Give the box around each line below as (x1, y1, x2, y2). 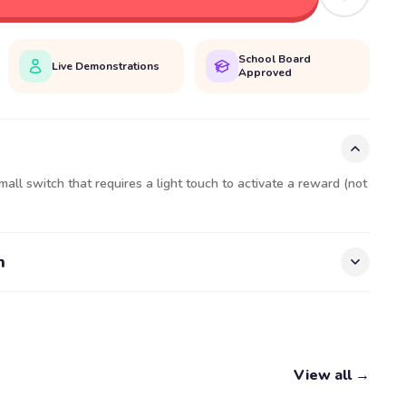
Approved (237, 65, 292, 80)
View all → (294, 365, 370, 385)
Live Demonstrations (52, 58, 160, 73)
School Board (237, 52, 311, 66)
